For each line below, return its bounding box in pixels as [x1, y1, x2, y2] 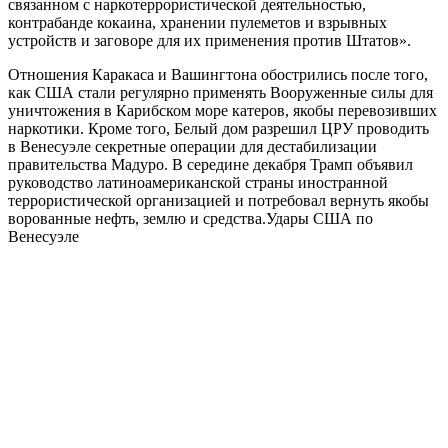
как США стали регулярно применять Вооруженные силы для [8, 83, 433, 101]
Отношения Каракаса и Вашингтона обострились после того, [8, 65, 428, 83]
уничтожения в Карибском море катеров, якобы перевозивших [8, 101, 437, 119]
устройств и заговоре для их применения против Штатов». [8, 31, 411, 49]
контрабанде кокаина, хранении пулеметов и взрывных [8, 13, 387, 31]
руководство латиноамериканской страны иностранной [8, 173, 388, 191]
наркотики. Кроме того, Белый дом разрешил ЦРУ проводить [8, 119, 429, 137]
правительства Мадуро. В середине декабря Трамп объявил [8, 155, 413, 173]
